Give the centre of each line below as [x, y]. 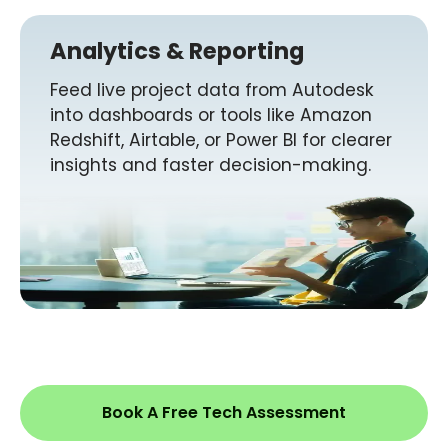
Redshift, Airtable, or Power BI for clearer [221, 139]
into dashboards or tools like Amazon [211, 114]
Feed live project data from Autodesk [212, 89]
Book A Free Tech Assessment [224, 412]
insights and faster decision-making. [210, 164]
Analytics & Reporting [177, 50]
